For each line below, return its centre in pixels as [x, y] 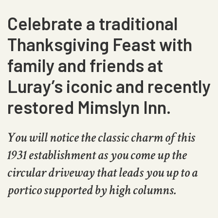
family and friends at [85, 65]
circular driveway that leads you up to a [102, 173]
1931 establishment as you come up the [97, 155]
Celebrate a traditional [92, 23]
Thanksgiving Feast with [100, 44]
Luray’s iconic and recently [109, 86]
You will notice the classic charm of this [101, 137]
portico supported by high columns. [92, 190]
